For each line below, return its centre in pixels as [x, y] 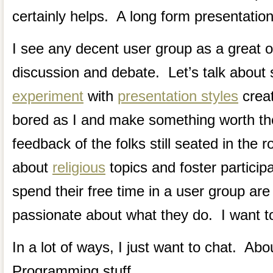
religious [79, 167]
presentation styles [178, 96]
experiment [48, 96]
